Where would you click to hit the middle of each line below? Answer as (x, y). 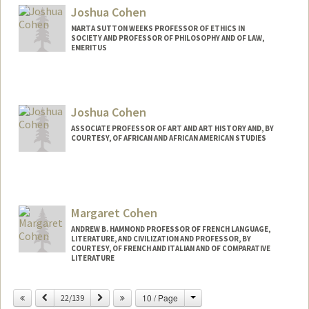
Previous (61, 297)
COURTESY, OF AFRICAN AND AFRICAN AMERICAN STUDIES (168, 138)
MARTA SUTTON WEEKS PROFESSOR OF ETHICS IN (158, 28)
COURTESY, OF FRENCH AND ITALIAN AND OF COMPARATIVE (170, 249)
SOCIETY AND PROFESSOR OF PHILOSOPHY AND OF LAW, (167, 38)
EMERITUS (89, 47)
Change (210, 297)
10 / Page (160, 297)
